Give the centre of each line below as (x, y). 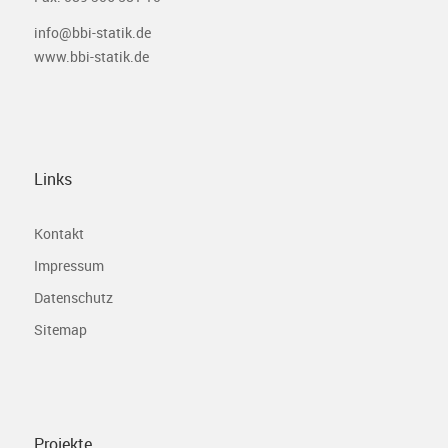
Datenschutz (73, 297)
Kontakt (58, 233)
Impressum (68, 265)
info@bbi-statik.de (92, 32)
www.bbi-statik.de (91, 56)
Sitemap (60, 329)
